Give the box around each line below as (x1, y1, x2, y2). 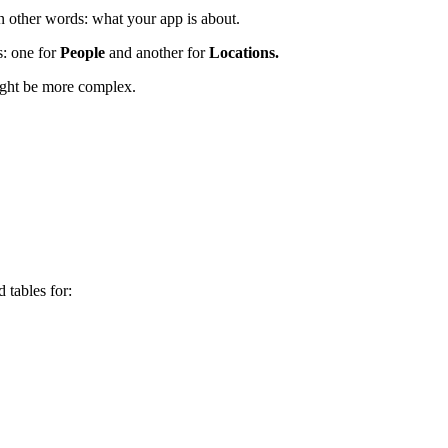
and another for (109, 43, 209, 61)
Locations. (209, 43, 279, 61)
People (60, 43, 109, 61)
